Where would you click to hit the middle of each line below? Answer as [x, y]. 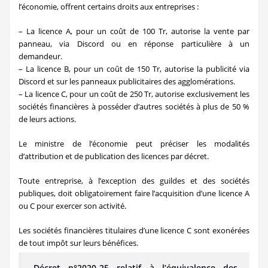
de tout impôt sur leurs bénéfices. [78, 243]
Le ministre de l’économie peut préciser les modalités [134, 144]
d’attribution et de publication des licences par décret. [114, 156]
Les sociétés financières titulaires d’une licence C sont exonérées [134, 230]
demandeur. [40, 56]
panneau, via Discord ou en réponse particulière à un [134, 44]
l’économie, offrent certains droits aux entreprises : [109, 7]
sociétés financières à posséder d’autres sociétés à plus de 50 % [134, 106]
